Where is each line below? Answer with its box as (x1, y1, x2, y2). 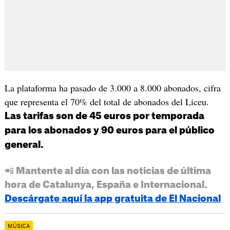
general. (4, 140, 44, 149)
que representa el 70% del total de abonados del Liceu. (4, 95, 209, 108)
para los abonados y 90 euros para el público (4, 125, 215, 135)
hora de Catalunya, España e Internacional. (4, 180, 207, 189)
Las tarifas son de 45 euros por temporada (4, 111, 204, 121)
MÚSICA (7, 223, 30, 229)
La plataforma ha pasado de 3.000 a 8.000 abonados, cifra (4, 81, 221, 94)
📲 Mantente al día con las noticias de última (4, 166, 211, 176)
